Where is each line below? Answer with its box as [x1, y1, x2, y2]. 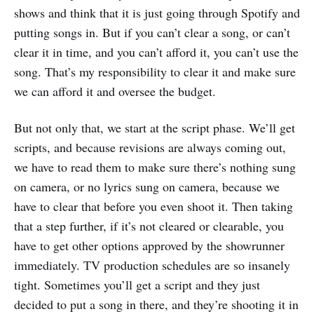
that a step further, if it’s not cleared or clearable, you [14, 217, 284, 235]
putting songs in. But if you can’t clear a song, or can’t [14, 24, 290, 41]
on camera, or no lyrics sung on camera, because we [14, 178, 280, 196]
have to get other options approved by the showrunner [14, 237, 285, 254]
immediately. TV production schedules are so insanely [14, 257, 290, 274]
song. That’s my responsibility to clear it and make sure [14, 63, 296, 81]
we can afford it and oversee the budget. [14, 83, 216, 100]
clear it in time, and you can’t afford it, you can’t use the [14, 43, 299, 61]
